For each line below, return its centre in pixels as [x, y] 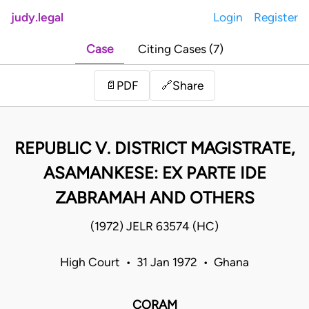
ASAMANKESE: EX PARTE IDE [154, 173]
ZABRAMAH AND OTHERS [154, 198]
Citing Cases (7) [180, 49]
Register [276, 17]
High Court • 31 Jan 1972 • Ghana [154, 262]
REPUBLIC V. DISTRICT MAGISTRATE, [154, 148]
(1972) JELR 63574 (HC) [154, 227]
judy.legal [37, 17]
